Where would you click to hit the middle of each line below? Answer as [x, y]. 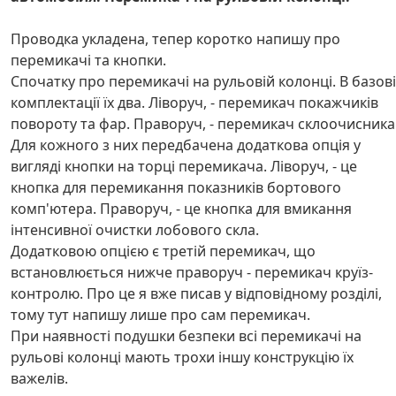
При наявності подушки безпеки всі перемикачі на [186, 336]
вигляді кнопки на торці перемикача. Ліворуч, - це [184, 166]
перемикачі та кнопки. [88, 60]
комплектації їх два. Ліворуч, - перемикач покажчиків [194, 103]
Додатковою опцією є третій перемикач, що [163, 251]
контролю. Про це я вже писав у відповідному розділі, [196, 293]
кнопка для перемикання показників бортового [176, 187]
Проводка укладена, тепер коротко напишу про [175, 39]
